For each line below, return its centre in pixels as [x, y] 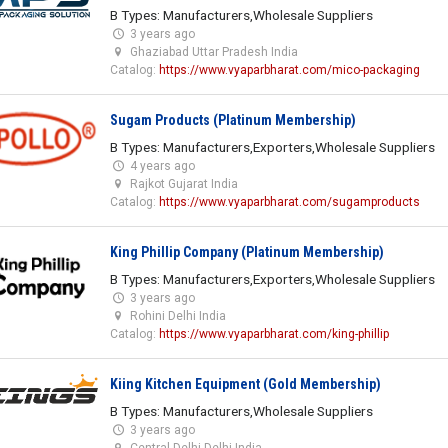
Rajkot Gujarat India [183, 183]
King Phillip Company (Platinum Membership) [246, 251]
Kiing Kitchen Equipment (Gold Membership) [245, 383]
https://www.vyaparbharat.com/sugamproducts [289, 201]
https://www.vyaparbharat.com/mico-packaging [289, 69]
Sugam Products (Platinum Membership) [232, 119]
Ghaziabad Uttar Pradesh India [213, 51]
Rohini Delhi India [177, 315]
